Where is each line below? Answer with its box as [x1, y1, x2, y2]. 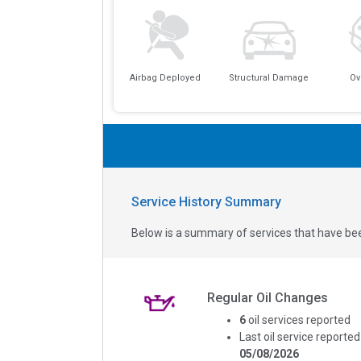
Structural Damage [229, 72, 309, 83]
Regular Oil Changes [206, 289, 328, 305]
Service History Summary [131, 193, 281, 210]
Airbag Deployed [129, 72, 201, 83]
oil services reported [247, 313, 351, 326]
